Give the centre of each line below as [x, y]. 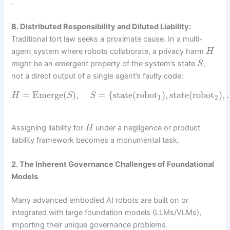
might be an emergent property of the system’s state [104, 63]
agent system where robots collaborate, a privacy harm [109, 51]
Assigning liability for [49, 128]
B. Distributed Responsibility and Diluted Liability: [101, 26]
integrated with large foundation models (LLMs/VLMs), [107, 212]
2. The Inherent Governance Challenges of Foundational [113, 165]
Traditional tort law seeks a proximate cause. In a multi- [107, 39]
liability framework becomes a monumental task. [95, 140]
